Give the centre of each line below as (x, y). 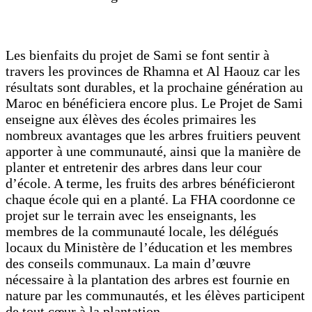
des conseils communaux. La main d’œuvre (128, 263)
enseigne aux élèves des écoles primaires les (131, 119)
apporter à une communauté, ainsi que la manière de (153, 151)
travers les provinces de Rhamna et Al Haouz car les (153, 71)
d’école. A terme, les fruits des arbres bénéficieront (150, 183)
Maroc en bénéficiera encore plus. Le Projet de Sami (154, 103)
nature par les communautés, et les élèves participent (155, 295)
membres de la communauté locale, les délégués (142, 231)
